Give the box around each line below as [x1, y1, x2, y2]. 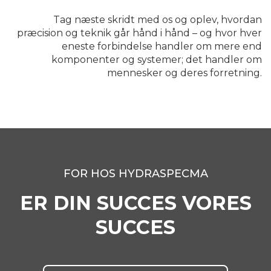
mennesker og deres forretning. [107, 67, 262, 79]
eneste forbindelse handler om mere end [62, 41, 262, 53]
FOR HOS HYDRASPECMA [63, 167, 208, 181]
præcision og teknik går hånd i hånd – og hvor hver [17, 27, 262, 39]
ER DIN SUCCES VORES [19, 191, 252, 215]
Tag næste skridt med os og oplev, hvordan [53, 14, 262, 26]
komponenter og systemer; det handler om [51, 54, 262, 66]
